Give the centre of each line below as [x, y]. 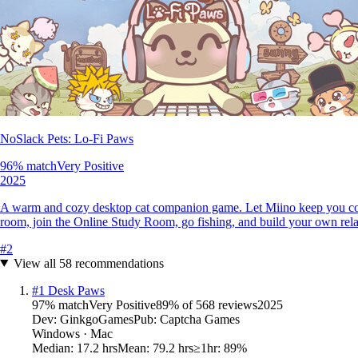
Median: [54, 348]
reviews [236, 304]
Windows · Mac [72, 333]
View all [36, 263]
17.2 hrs [97, 348]
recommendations [117, 263]
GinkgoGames [97, 319]
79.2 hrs [173, 348]
